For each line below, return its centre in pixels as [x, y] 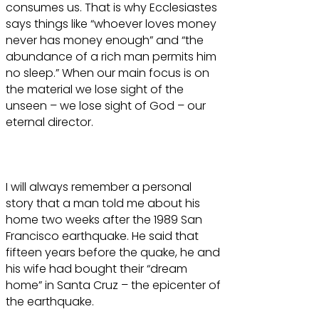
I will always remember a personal [99, 187]
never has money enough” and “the [105, 41]
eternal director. [49, 122]
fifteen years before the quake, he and [113, 253]
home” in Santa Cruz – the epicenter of [113, 286]
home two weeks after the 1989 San [104, 220]
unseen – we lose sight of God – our [106, 106]
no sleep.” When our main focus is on [108, 73]
